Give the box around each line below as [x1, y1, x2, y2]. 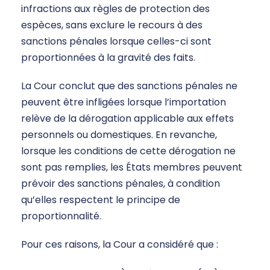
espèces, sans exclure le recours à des [21, 18, 202, 33]
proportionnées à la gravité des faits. [21, 51, 195, 65]
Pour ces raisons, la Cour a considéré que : [21, 237, 218, 252]
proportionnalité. [21, 209, 101, 224]
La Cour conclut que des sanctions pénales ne [21, 79, 237, 93]
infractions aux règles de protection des [21, 2, 210, 16]
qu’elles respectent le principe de [21, 193, 180, 207]
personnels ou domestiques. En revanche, [21, 128, 217, 142]
